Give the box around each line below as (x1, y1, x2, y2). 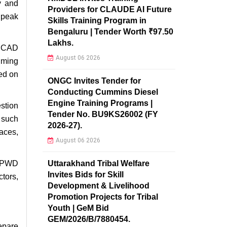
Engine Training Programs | (47, 98, 153, 107)
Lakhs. (47, 38, 73, 47)
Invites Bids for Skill (47, 170, 124, 179)
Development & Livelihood (47, 181, 149, 190)
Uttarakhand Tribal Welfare (47, 159, 149, 168)
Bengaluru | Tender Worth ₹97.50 (47, 27, 173, 36)
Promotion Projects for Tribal (47, 192, 158, 201)
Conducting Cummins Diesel (47, 87, 158, 96)
